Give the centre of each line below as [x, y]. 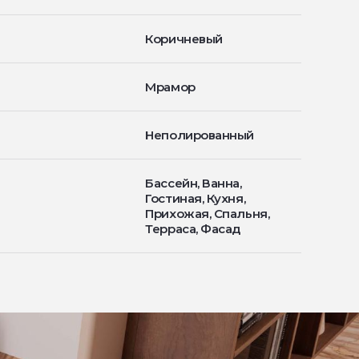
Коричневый [184, 39]
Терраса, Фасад [193, 229]
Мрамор [170, 87]
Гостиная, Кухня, [196, 198]
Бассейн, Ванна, [194, 183]
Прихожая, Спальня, [208, 214]
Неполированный [200, 135]
